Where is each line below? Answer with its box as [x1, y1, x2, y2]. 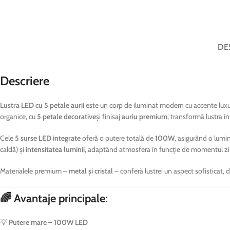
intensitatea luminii [26, 144, 85, 154]
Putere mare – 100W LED [9, 217, 88, 227]
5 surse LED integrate [15, 133, 81, 143]
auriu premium [122, 111, 167, 121]
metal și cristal [69, 166, 113, 176]
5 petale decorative [37, 111, 96, 121]
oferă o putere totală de [81, 133, 155, 143]
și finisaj [96, 111, 122, 121]
